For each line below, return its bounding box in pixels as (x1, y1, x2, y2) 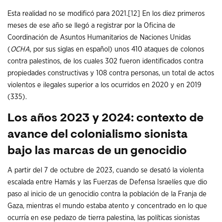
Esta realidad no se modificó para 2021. (7, 10, 128, 18)
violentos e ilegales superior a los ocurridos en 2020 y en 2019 (7, 81, 201, 89)
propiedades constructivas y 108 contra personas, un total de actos (7, 69, 214, 77)
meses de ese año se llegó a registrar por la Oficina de (7, 22, 175, 30)
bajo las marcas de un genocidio (7, 145, 187, 157)
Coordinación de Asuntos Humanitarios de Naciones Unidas (7, 34, 191, 42)
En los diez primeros (140, 10, 205, 18)
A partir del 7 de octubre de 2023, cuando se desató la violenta (7, 166, 204, 174)
